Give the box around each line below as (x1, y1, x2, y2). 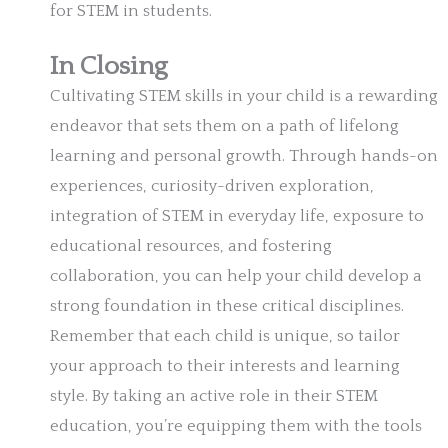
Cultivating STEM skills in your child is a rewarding (50, 87, 438, 106)
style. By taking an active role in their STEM (50, 387, 378, 406)
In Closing (50, 52, 168, 82)
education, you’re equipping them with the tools (50, 417, 422, 436)
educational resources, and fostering (50, 237, 332, 256)
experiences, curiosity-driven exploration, (50, 177, 374, 196)
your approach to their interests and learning (50, 357, 400, 376)
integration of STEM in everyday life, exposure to (50, 207, 424, 226)
